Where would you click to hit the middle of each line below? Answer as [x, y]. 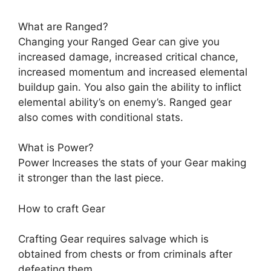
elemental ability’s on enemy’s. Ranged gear [125, 102]
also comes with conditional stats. [101, 117]
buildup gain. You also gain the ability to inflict [130, 87]
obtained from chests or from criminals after [125, 254]
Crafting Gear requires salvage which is [113, 239]
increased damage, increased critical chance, [128, 57]
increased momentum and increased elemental [133, 72]
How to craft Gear [62, 208]
